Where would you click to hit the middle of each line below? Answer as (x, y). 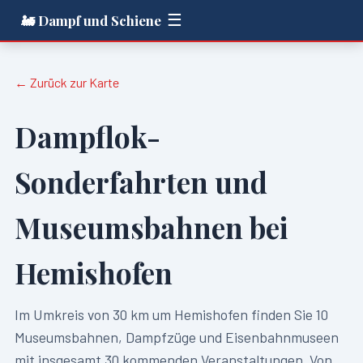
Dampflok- (87, 137)
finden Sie (282, 314)
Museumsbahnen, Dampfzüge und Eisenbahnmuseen (176, 337)
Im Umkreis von (63, 314)
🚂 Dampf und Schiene (92, 20)
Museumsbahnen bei (151, 228)
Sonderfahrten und (141, 182)
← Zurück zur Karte (66, 82)
